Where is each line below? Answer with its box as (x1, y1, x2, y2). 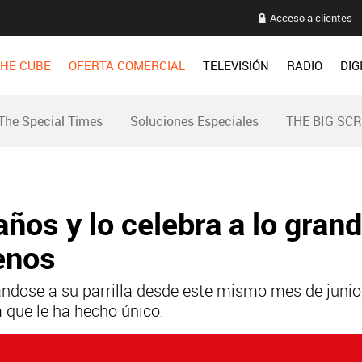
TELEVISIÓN (203, 57, 269, 74)
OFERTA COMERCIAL (69, 57, 185, 74)
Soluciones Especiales (130, 112, 259, 130)
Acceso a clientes (269, 10, 352, 25)
